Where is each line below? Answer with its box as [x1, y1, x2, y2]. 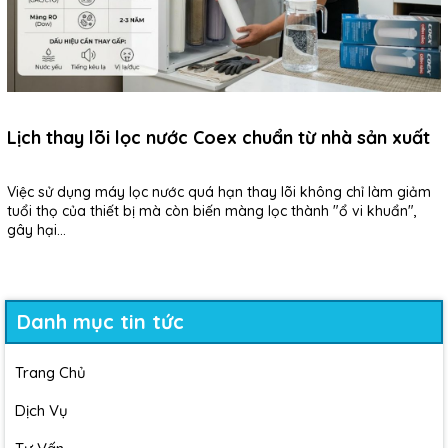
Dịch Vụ [15, 400, 68, 420]
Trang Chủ [15, 362, 86, 382]
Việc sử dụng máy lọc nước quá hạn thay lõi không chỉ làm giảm [7, 183, 431, 202]
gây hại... [7, 221, 66, 240]
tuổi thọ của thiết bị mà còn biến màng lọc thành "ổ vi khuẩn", [7, 202, 417, 221]
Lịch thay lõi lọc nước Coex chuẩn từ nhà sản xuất [7, 125, 430, 149]
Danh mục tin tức [17, 308, 184, 334]
